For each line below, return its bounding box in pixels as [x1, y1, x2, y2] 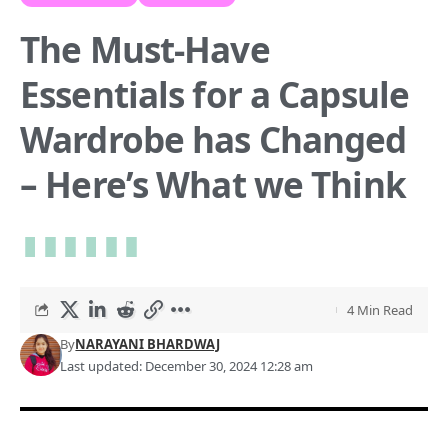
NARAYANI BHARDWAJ [75, 334, 221, 353]
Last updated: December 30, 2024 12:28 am [60, 356, 314, 375]
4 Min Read [347, 300, 413, 319]
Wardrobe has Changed [20, 115, 407, 163]
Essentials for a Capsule [20, 70, 409, 118]
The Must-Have [20, 25, 270, 73]
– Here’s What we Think [20, 160, 406, 208]
